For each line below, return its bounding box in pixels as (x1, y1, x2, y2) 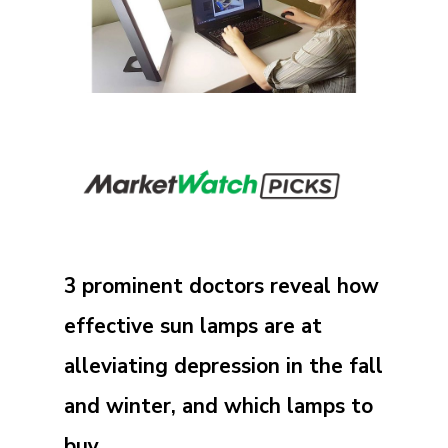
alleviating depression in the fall (64, 351, 383, 380)
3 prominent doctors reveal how (64, 271, 379, 300)
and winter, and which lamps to (64, 391, 373, 420)
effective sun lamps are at (64, 311, 322, 340)
